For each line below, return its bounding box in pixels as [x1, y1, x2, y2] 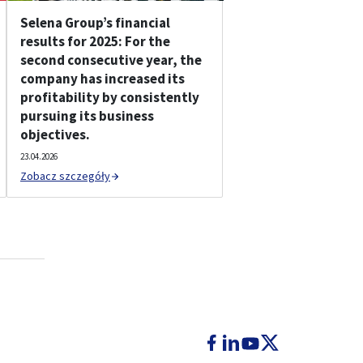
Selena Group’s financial [20, 14, 170, 32]
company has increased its [20, 70, 185, 88]
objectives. [20, 126, 90, 143]
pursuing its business [20, 107, 154, 125]
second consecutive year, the [20, 51, 202, 69]
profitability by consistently [20, 88, 199, 106]
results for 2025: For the [20, 32, 170, 50]
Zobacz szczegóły [20, 169, 110, 183]
